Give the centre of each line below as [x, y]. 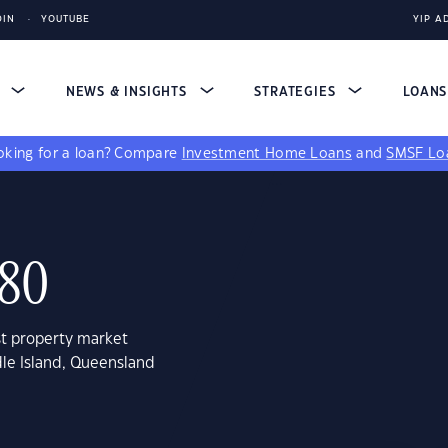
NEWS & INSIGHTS [128, 92]
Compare [148, 154]
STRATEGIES [297, 92]
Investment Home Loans [266, 154]
